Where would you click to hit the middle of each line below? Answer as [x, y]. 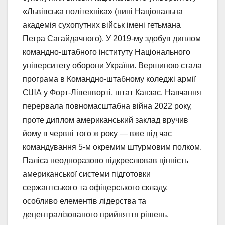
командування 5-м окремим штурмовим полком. [112, 147]
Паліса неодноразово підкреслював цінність [105, 160]
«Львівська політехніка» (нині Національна [103, 11]
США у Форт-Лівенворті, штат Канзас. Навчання [112, 92]
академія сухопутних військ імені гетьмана [102, 25]
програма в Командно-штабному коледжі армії [109, 79]
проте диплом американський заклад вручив [105, 120]
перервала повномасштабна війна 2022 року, [107, 106]
